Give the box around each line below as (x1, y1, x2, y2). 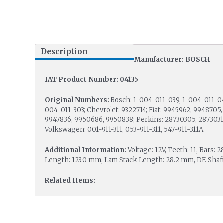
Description (40, 47, 88, 57)
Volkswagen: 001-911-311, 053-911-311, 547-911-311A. (44, 125, 205, 134)
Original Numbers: (44, 96, 111, 105)
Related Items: (44, 176, 95, 185)
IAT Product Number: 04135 (44, 75, 138, 84)
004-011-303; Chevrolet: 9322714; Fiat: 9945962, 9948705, (44, 106, 222, 114)
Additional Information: (44, 145, 128, 154)
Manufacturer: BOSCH (134, 55, 210, 64)
